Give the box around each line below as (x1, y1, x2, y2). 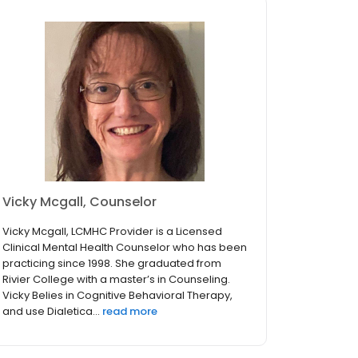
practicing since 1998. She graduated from (2, 256, 221, 272)
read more (102, 304, 157, 320)
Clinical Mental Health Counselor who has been (2, 240, 247, 256)
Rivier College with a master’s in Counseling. (2, 272, 230, 288)
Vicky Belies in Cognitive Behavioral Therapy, (2, 288, 233, 304)
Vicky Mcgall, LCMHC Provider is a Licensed (2, 224, 222, 240)
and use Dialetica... (2, 304, 100, 320)
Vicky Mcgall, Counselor (2, 193, 157, 212)
